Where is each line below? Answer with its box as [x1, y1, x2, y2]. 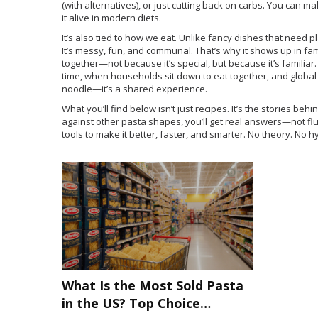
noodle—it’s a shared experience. [62, 82, 207, 95]
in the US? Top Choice [62, 294, 200, 312]
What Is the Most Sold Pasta [62, 276, 243, 294]
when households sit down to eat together [84, 70, 267, 82]
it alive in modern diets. [62, 11, 161, 24]
